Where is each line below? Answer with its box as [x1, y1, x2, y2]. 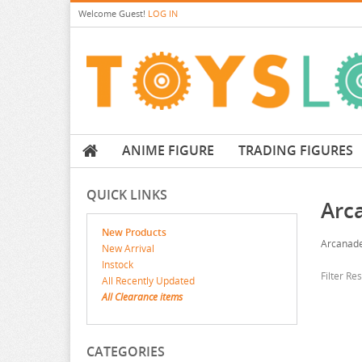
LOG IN [148, 7, 178, 19]
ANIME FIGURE [122, 141, 214, 160]
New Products [102, 225, 166, 240]
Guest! [119, 7, 145, 19]
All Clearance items [102, 290, 183, 305]
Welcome [78, 7, 119, 19]
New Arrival [102, 242, 154, 256]
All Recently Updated [102, 274, 195, 288]
